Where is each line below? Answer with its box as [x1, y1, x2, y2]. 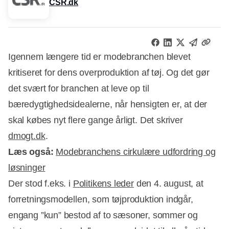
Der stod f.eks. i [8, 178, 73, 189]
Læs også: [8, 146, 54, 157]
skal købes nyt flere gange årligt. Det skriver [8, 114, 183, 125]
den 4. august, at [133, 178, 203, 189]
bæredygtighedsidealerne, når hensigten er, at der [8, 99, 208, 109]
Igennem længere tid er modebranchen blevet [8, 51, 191, 62]
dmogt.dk [8, 130, 45, 141]
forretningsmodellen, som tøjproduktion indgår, [8, 194, 193, 204]
